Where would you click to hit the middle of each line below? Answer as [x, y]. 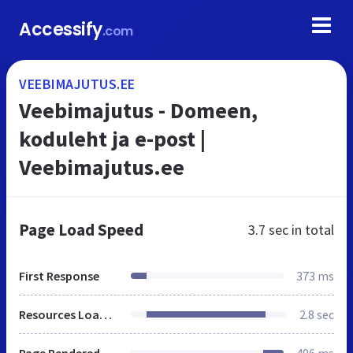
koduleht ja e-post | [112, 139]
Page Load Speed [81, 230]
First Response [59, 276]
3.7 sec [268, 230]
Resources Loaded [106, 314]
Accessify [61, 30]
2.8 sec [317, 314]
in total [311, 230]
